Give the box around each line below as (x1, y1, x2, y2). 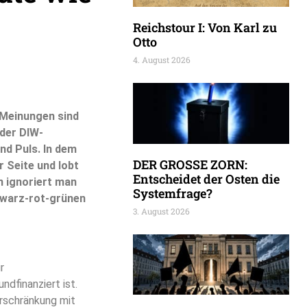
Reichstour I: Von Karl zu (133, 19, 277, 36)
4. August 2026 (133, 53, 191, 65)
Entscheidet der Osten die (133, 170, 280, 187)
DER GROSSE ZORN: (133, 156, 247, 173)
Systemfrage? (133, 184, 212, 201)
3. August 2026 (133, 205, 190, 217)
